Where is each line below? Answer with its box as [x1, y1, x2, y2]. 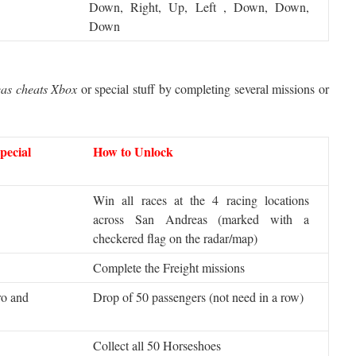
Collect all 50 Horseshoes [93, 337, 221, 354]
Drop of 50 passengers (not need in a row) [93, 288, 304, 305]
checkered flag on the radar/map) [93, 230, 257, 246]
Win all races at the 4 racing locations [93, 192, 309, 208]
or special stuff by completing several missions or [77, 80, 330, 97]
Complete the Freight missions [93, 259, 245, 276]
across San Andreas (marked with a [93, 211, 309, 227]
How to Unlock [93, 142, 173, 161]
